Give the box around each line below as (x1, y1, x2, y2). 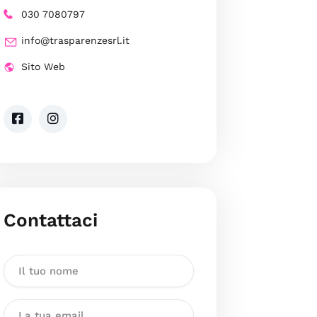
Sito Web (21, 61, 65, 73)
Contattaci (3, 209, 98, 231)
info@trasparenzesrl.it (21, 35, 129, 47)
